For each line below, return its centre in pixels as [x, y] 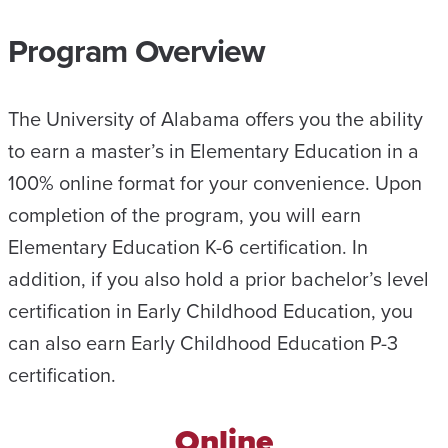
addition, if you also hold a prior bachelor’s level [218, 278]
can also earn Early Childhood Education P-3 [203, 342]
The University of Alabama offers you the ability [215, 118]
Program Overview [137, 50]
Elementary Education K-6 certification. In [188, 246]
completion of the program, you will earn [184, 214]
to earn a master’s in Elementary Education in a [213, 150]
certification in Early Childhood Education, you [210, 310]
